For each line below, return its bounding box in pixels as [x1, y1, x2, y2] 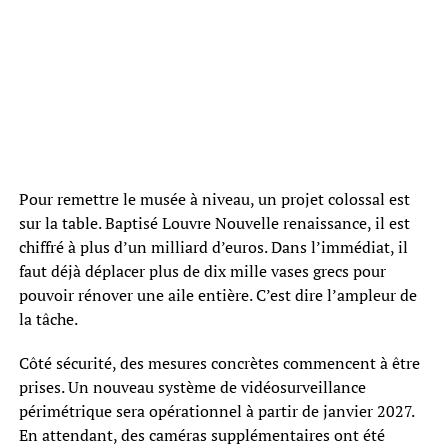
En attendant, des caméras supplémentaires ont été [18, 423, 385, 446]
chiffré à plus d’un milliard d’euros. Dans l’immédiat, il [18, 235, 408, 258]
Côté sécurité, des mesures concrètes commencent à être [18, 351, 420, 374]
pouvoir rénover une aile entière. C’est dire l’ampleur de [18, 283, 417, 306]
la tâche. [18, 307, 78, 330]
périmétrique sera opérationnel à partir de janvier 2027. [18, 399, 414, 422]
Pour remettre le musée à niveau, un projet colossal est [18, 187, 410, 210]
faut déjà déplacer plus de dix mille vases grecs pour [18, 259, 386, 282]
